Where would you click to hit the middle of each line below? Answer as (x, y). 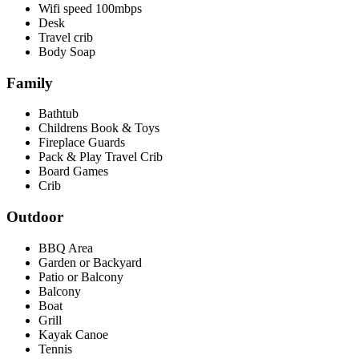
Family (30, 83)
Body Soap (67, 51)
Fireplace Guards (82, 143)
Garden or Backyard (90, 262)
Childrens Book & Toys (99, 128)
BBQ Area (66, 248)
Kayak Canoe (73, 334)
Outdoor (35, 217)
